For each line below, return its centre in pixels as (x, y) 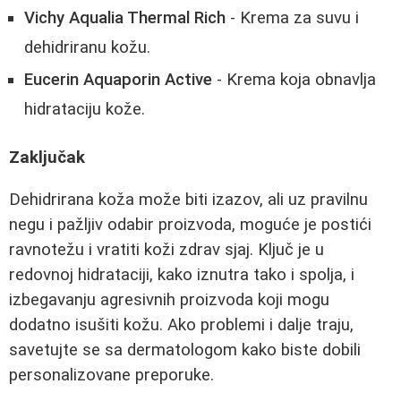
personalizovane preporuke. (111, 375)
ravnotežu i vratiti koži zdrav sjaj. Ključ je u (166, 250)
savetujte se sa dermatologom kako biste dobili (185, 350)
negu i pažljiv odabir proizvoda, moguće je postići (190, 225)
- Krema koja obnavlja (294, 79)
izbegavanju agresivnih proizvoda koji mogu (169, 300)
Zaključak (47, 158)
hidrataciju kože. (85, 109)
